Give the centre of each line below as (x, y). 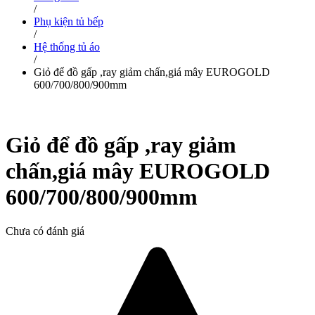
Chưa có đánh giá (45, 231)
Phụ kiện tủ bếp (69, 22)
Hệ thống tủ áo (67, 47)
